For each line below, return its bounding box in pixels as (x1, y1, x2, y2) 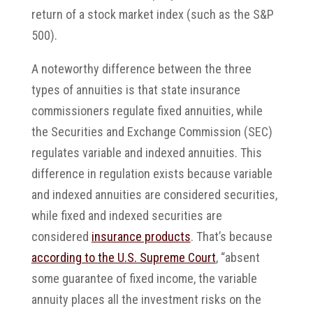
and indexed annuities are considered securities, (31, 187, 277, 202)
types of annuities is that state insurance (31, 82, 240, 97)
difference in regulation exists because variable (31, 166, 272, 181)
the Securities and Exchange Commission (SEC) (31, 124, 272, 139)
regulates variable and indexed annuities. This (31, 145, 262, 160)
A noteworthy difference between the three (31, 61, 252, 76)
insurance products (91, 228, 191, 244)
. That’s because (190, 228, 272, 244)
